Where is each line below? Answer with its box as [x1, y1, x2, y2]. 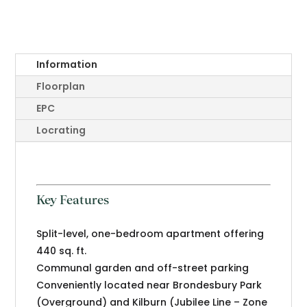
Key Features [36, 193, 110, 208]
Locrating [36, 123, 86, 138]
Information [36, 58, 98, 72]
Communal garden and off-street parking [36, 261, 249, 275]
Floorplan [36, 79, 86, 94]
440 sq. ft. [36, 244, 87, 258]
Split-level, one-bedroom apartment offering [36, 227, 265, 241]
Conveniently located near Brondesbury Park [36, 278, 262, 293]
